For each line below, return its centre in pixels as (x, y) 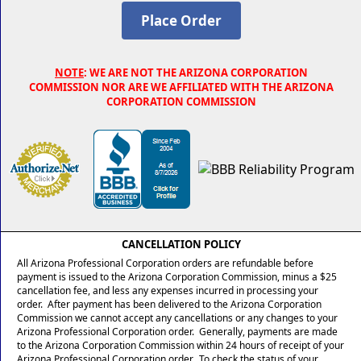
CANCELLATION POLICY (181, 245)
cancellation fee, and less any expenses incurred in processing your (168, 291)
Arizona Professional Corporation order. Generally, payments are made (177, 332)
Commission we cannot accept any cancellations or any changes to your (177, 318)
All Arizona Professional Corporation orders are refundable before (165, 263)
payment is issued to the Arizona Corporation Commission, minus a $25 (177, 277)
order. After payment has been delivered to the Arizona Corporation (169, 305)
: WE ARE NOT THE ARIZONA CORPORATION (196, 73)
